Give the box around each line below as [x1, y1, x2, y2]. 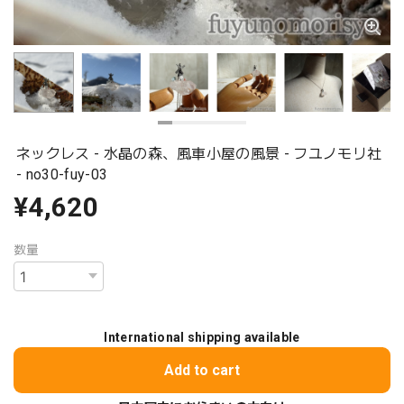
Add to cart [164, 362, 240, 380]
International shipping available [104, 330, 300, 345]
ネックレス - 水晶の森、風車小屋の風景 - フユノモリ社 [16, 144, 382, 162]
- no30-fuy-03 [16, 165, 108, 183]
